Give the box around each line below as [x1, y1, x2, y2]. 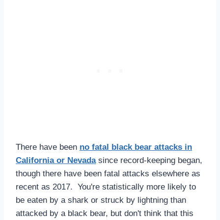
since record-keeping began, [96, 155, 202, 165]
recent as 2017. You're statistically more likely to [16, 182, 196, 192]
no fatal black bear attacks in [80, 142, 192, 152]
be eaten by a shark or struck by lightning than [16, 195, 186, 205]
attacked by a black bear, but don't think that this [16, 208, 193, 218]
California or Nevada [16, 155, 96, 165]
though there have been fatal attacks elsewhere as [16, 168, 200, 178]
